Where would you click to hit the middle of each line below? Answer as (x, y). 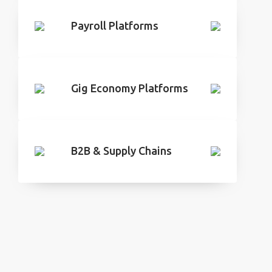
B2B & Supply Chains (121, 151)
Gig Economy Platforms (130, 88)
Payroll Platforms (115, 25)
